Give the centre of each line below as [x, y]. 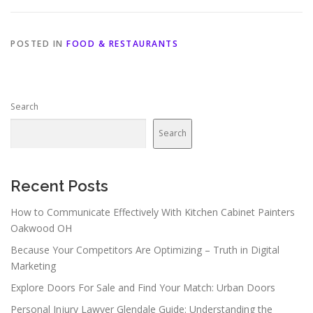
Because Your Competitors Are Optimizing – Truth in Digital [145, 249]
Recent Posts [59, 185]
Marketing [33, 265]
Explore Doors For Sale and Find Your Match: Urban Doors [143, 287]
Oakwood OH [41, 228]
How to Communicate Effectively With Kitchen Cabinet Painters [153, 212]
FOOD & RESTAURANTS [122, 43]
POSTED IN [38, 43]
